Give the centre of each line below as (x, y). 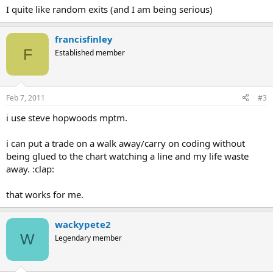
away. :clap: (30, 168)
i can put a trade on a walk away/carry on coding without (126, 143)
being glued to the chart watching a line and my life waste (127, 156)
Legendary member (88, 238)
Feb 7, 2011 (26, 97)
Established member (90, 53)
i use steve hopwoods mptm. (67, 117)
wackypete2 (83, 224)
